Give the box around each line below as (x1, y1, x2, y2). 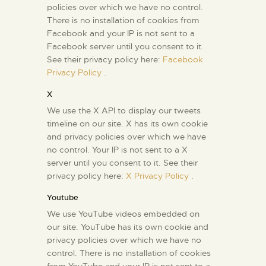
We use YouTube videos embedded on (47, 208, 199, 220)
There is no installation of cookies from (47, 15, 199, 26)
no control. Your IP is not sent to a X (47, 144, 188, 156)
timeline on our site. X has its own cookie (47, 118, 208, 129)
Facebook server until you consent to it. (47, 41, 204, 52)
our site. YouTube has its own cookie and (47, 221, 208, 233)
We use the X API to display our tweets (47, 105, 201, 116)
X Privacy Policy (126, 170, 191, 182)
